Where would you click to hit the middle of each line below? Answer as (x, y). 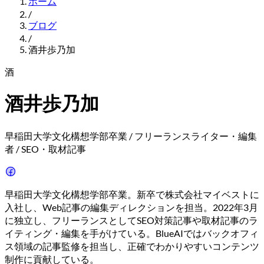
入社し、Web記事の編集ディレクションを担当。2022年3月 (131, 207)
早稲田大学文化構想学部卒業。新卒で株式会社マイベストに (132, 194)
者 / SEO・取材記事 (45, 148)
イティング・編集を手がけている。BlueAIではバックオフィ (132, 233)
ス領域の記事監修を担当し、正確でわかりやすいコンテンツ (132, 246)
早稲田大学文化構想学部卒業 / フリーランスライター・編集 (131, 136)
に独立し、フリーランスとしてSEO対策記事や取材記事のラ (131, 220)
